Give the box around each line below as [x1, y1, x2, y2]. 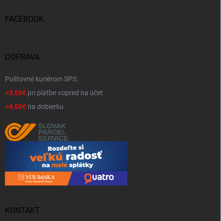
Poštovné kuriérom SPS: [5, 75, 78, 83]
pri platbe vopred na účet [26, 89, 103, 97]
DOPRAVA [5, 52, 39, 62]
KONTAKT [5, 206, 40, 216]
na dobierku [26, 103, 64, 111]
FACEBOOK [5, 14, 44, 24]
